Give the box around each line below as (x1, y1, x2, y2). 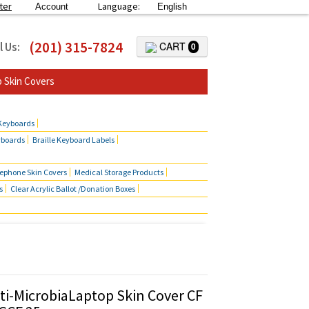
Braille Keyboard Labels (32, 134, 114, 145)
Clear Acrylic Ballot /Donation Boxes (10, 183, 135, 194)
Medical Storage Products (74, 167, 163, 177)
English (157, 1, 187, 12)
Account (35, 1, 68, 12)
